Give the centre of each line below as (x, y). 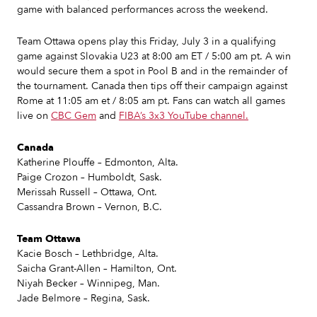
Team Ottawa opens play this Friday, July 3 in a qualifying (146, 41)
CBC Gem (74, 116)
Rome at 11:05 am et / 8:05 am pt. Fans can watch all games (151, 101)
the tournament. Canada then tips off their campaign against (152, 86)
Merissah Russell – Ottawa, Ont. (87, 192)
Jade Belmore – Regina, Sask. (83, 298)
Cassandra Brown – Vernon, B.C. (90, 207)
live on (34, 116)
